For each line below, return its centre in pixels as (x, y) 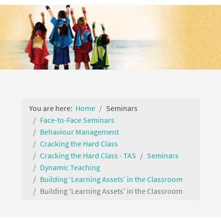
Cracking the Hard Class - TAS (88, 156)
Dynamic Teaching (70, 167)
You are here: (52, 108)
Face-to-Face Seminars (77, 120)
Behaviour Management (79, 132)
